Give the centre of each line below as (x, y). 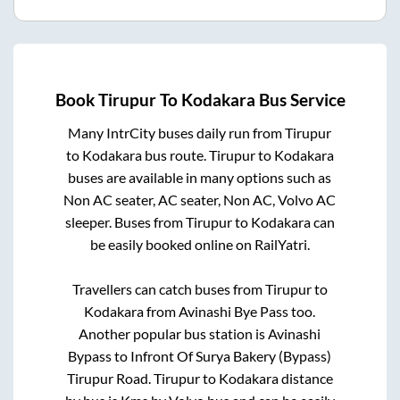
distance (305, 379)
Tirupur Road (107, 379)
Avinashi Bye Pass (234, 312)
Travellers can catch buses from (168, 289)
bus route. (175, 155)
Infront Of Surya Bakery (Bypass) (231, 356)
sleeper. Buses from (125, 222)
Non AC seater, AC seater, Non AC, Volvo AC (200, 200)
